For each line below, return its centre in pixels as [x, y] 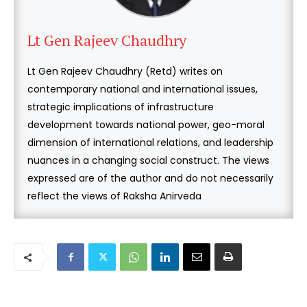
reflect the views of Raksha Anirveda [114, 196]
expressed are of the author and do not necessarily [150, 179]
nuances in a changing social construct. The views [148, 161]
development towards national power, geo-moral [146, 125]
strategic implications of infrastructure [121, 107]
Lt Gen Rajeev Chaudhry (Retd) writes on [125, 72]
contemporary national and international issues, [143, 89]
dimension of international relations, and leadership [150, 143]
